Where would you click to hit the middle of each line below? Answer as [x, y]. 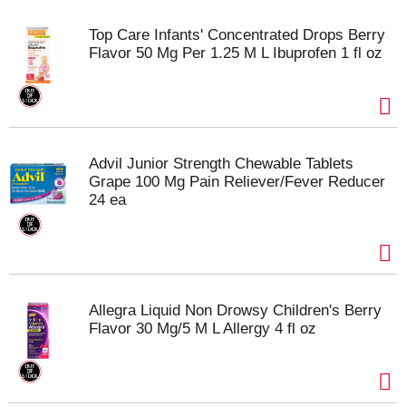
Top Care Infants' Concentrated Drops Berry [237, 35]
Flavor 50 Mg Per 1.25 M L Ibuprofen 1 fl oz [236, 53]
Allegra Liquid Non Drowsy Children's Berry [235, 310]
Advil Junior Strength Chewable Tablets [221, 164]
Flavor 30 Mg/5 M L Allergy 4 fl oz [203, 329]
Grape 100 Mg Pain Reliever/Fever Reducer [237, 182]
